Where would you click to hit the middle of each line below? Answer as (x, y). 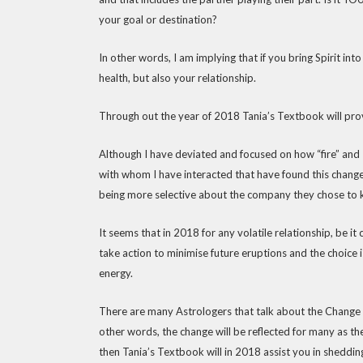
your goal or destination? (158, 19)
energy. (116, 273)
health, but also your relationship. (177, 78)
